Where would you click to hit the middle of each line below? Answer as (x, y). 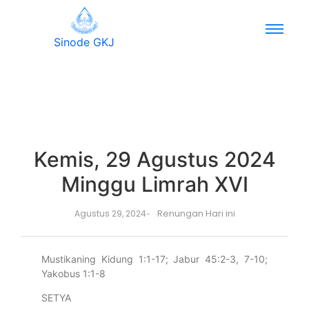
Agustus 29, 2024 (110, 213)
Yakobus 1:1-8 (73, 273)
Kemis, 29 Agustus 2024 (154, 159)
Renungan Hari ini (196, 213)
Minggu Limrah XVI (154, 184)
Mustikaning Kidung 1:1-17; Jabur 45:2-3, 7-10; (154, 259)
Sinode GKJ (84, 42)
